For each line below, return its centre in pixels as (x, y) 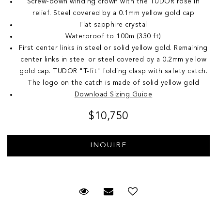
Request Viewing (128, 192)
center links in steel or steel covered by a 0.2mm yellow (113, 59)
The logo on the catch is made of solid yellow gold (113, 83)
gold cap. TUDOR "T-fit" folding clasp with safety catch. (113, 71)
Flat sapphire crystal (113, 24)
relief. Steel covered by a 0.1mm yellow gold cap (113, 13)
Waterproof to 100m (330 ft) (113, 36)
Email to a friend (153, 192)
